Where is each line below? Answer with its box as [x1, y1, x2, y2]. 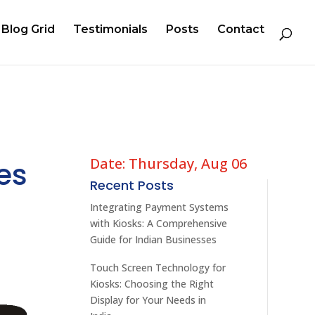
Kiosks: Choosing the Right [90, 276, 214, 290]
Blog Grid [1, 22, 55, 36]
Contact [217, 22, 264, 36]
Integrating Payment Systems [90, 200, 229, 214]
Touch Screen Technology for [90, 260, 226, 274]
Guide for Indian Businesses [90, 232, 217, 246]
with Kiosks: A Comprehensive [90, 216, 228, 230]
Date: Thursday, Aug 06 [90, 153, 247, 173]
